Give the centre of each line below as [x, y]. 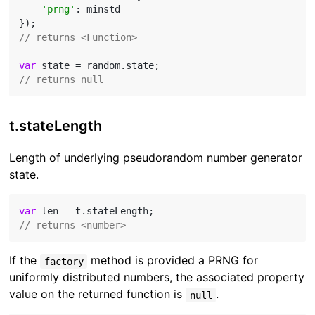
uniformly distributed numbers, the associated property [157, 277]
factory [64, 261]
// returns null [62, 80]
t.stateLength [56, 126]
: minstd [98, 9]
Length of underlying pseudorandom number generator [156, 158]
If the [25, 261]
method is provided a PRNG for [172, 261]
